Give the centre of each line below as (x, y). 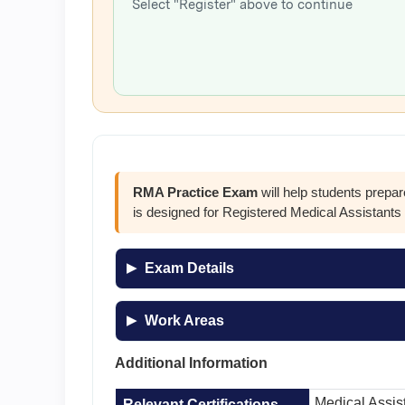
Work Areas (184, 320)
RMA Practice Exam (195, 192)
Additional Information (191, 363)
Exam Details (189, 268)
